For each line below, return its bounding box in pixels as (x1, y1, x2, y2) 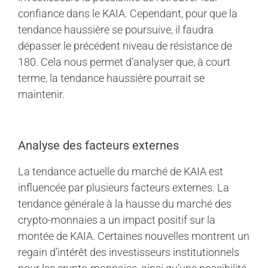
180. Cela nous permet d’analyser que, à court (18, 55, 230, 68)
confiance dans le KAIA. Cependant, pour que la (18, 7, 237, 20)
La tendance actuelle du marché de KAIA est (18, 165, 223, 178)
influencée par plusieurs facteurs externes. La (18, 181, 229, 194)
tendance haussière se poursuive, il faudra (18, 23, 214, 36)
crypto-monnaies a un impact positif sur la (18, 213, 215, 226)
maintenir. (18, 87, 65, 100)
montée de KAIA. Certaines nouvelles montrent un (18, 229, 249, 242)
